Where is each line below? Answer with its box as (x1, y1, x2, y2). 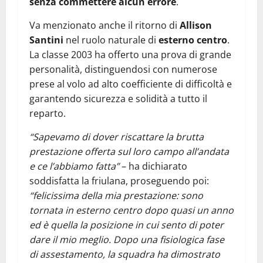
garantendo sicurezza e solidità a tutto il (29, 92, 207, 105)
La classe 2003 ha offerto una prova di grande (29, 48, 231, 61)
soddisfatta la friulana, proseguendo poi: (29, 174, 209, 187)
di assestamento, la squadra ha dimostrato (29, 247, 220, 261)
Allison (180, 18, 212, 32)
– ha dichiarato (119, 159, 187, 173)
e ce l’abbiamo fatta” (29, 159, 119, 173)
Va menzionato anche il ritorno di (29, 18, 180, 32)
